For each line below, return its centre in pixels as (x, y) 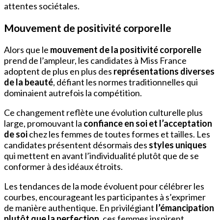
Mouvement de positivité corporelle (88, 28)
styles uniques (178, 145)
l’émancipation (185, 208)
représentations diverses (164, 71)
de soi (16, 134)
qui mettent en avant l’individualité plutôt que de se (101, 156)
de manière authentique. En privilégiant (80, 208)
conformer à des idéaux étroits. (63, 167)
